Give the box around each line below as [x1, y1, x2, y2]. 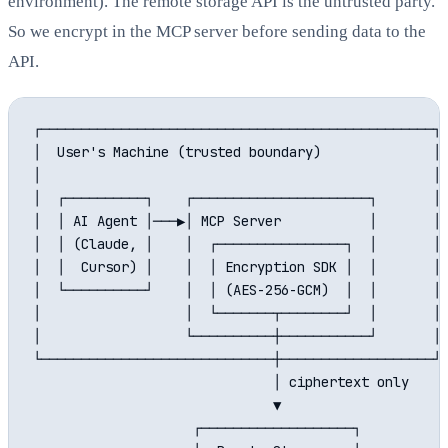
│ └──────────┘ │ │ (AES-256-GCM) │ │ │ [33, 281, 441, 300]
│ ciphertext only [33, 373, 409, 392]
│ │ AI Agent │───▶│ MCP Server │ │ [33, 212, 441, 231]
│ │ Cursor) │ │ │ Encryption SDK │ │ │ [33, 258, 441, 277]
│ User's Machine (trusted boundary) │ [33, 143, 441, 162]
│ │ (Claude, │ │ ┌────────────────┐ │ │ [33, 235, 441, 254]
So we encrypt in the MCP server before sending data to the [8, 22, 426, 42]
